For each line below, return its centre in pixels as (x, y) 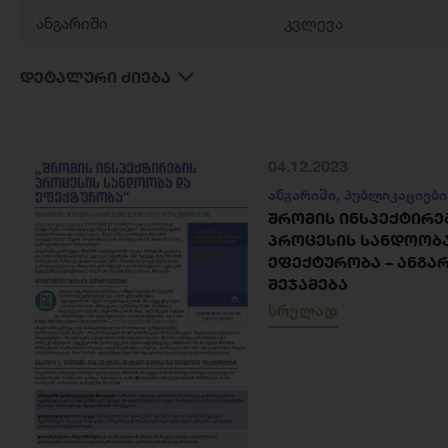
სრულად (303, 310)
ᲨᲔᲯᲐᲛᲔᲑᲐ (308, 284)
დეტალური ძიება (95, 77)
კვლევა (313, 22)
